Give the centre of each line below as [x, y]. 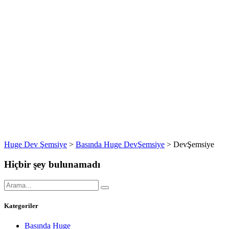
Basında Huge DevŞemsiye [120, 145]
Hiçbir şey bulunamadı [52, 165]
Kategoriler [21, 205]
